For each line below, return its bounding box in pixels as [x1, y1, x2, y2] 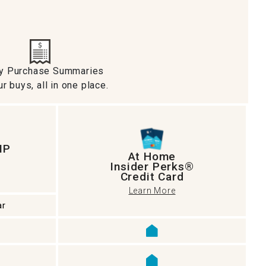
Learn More [128, 186, 176, 195]
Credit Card [120, 170, 184, 183]
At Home [128, 150, 176, 163]
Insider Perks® [110, 160, 194, 173]
